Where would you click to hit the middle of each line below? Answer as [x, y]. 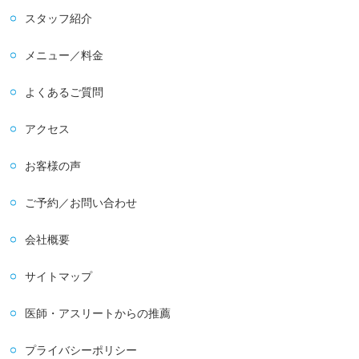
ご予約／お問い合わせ [81, 203]
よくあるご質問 [65, 93]
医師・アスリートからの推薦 [98, 314]
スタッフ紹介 [59, 19]
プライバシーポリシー [81, 351]
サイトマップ [59, 277]
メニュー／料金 [65, 56]
